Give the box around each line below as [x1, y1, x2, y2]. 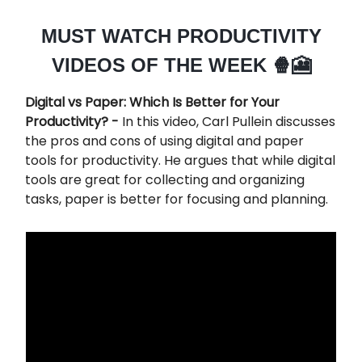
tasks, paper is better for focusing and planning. [25, 189, 328, 208]
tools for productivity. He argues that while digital [25, 150, 335, 170]
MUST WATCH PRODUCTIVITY [40, 24, 322, 47]
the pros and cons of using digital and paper [25, 131, 304, 150]
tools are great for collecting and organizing [25, 170, 305, 189]
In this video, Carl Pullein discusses [122, 112, 335, 131]
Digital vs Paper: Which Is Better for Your [25, 92, 280, 112]
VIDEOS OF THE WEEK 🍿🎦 [51, 53, 311, 76]
